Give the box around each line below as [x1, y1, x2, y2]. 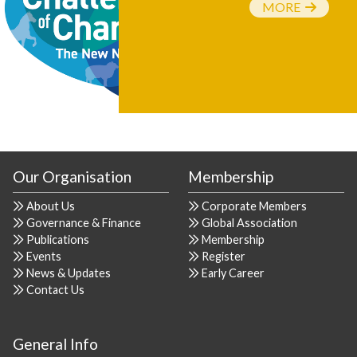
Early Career [202, 266, 265, 280]
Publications [26, 233, 89, 247]
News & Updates [26, 266, 111, 280]
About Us [26, 199, 75, 214]
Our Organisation [13, 167, 131, 186]
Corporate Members [202, 199, 307, 214]
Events [26, 249, 61, 264]
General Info [13, 335, 98, 354]
